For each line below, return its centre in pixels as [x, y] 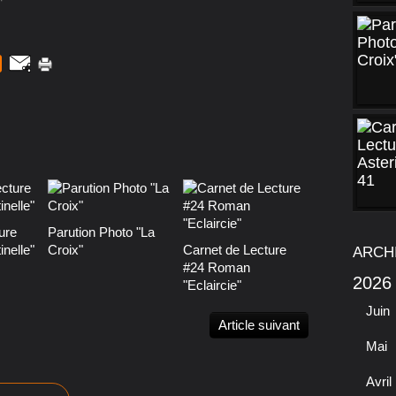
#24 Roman [216, 268]
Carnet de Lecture [234, 250]
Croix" [65, 250]
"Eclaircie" [212, 286]
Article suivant [259, 325]
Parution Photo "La [101, 232]
